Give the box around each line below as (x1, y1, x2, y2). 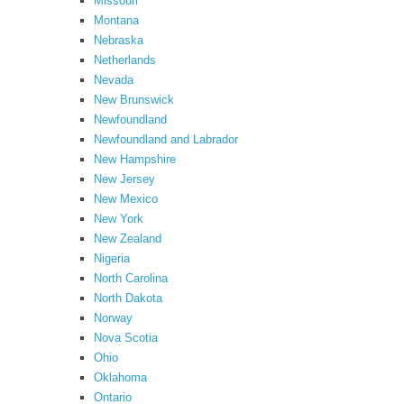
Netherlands (94, 53, 156, 67)
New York (94, 212, 143, 225)
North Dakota (94, 291, 162, 305)
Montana (94, 14, 139, 27)
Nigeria (94, 252, 130, 265)
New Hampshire (94, 152, 176, 166)
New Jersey (94, 172, 155, 186)
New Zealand (94, 232, 161, 245)
